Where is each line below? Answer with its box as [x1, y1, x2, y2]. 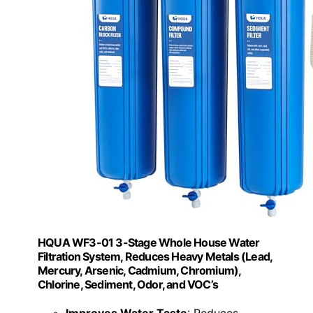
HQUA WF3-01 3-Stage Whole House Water [38, 235, 260, 250]
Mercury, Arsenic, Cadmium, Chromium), [38, 263, 241, 278]
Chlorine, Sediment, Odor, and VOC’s [38, 277, 218, 292]
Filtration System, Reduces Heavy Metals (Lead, [38, 249, 272, 264]
